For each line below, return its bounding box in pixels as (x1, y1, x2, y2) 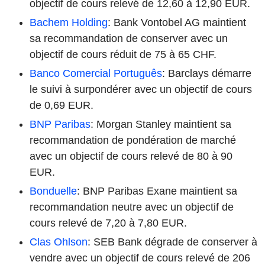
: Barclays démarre (162, 67, 251, 79)
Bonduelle (30, 185, 77, 197)
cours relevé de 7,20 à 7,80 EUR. (30, 216, 187, 229)
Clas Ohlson (30, 235, 88, 248)
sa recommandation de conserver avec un (30, 32, 228, 44)
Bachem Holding (30, 16, 108, 28)
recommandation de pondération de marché (30, 134, 236, 146)
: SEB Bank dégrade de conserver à (88, 235, 257, 248)
